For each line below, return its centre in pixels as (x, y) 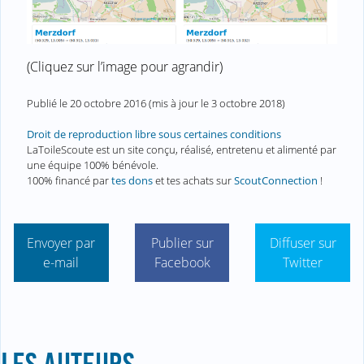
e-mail (61, 263)
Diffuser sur (303, 243)
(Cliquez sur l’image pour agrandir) (125, 66)
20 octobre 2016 (108, 103)
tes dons (132, 180)
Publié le (48, 103)
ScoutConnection (276, 180)
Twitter (303, 263)
